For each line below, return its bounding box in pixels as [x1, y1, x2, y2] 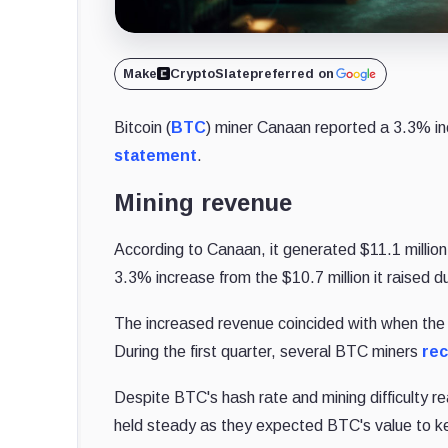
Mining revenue [114, 188, 292, 216]
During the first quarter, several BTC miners [114, 342, 422, 360]
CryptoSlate [170, 65, 250, 81]
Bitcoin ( [114, 118, 171, 136]
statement [114, 146, 197, 164]
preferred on [250, 65, 334, 81]
